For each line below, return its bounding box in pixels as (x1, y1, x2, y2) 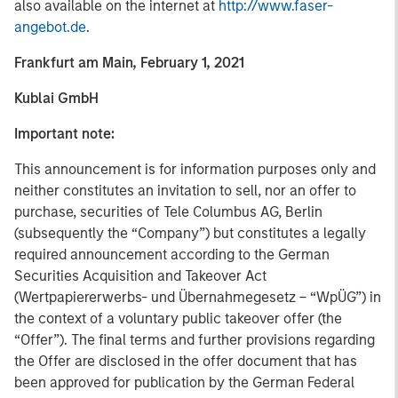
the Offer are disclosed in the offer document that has (14, 353, 357, 370)
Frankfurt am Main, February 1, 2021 (14, 54, 244, 71)
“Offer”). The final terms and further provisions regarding (14, 331, 375, 348)
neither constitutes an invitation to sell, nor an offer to (14, 182, 356, 199)
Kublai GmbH (14, 90, 99, 107)
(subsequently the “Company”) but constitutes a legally (14, 225, 366, 242)
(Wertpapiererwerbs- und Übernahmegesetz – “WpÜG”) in (14, 289, 381, 306)
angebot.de (14, 19, 86, 36)
